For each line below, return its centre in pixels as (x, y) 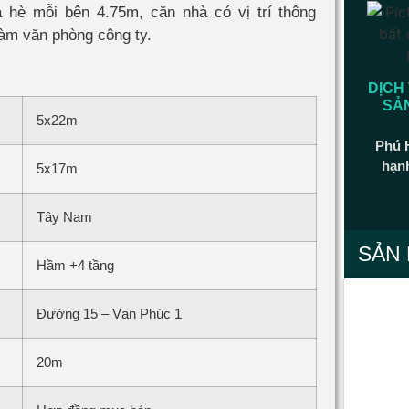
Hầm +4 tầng (75, 265)
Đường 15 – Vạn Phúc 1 (109, 313)
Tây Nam (64, 216)
